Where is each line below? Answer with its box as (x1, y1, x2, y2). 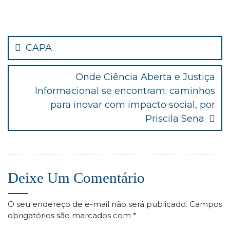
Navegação (7, 20, 89, 40)
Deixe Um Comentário (8, 169, 145, 186)
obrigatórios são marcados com (8, 210, 133, 220)
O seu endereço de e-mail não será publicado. (8, 199, 187, 209)
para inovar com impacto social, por (50, 99, 215, 110)
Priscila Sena (145, 113, 204, 124)
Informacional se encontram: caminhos (35, 85, 215, 97)
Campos (189, 199, 222, 209)
